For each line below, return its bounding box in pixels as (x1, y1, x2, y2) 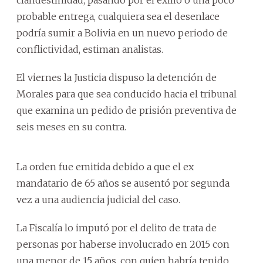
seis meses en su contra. (16, 120, 126, 133)
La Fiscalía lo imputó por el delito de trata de (16, 221, 217, 234)
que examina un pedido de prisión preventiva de (16, 104, 237, 116)
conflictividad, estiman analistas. (16, 43, 163, 55)
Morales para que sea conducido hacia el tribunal (16, 87, 237, 100)
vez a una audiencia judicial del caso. (16, 193, 180, 205)
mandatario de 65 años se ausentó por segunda (16, 177, 230, 189)
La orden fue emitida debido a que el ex (16, 160, 194, 173)
